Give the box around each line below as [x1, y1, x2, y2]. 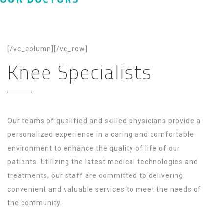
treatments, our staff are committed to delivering [7, 172, 183, 179]
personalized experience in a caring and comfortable [7, 131, 194, 138]
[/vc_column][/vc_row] [7, 45, 88, 53]
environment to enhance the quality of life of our [7, 144, 180, 152]
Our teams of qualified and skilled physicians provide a [7, 117, 201, 125]
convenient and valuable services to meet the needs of [7, 185, 201, 193]
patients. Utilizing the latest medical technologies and [7, 158, 198, 166]
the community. [7, 199, 62, 207]
